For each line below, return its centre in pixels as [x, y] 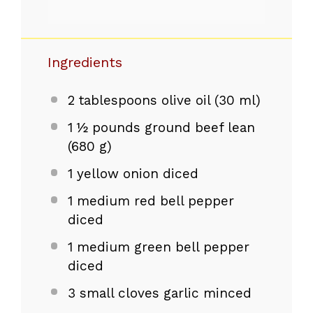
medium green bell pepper [161, 247]
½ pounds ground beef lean [163, 128]
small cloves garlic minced [163, 293]
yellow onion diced [135, 174]
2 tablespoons [112, 101]
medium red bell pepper [153, 201]
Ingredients [85, 63]
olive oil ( [188, 101]
